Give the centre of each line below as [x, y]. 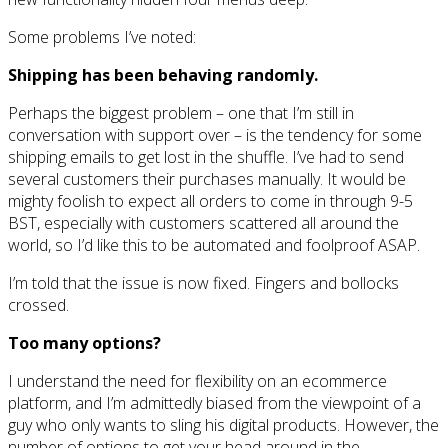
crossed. [38, 305]
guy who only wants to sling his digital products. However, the [223, 425]
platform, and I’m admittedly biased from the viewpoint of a [214, 403]
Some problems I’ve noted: [102, 37]
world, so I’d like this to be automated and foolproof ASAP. [214, 245]
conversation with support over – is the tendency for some [215, 135]
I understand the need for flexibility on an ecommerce [197, 381]
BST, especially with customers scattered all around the [203, 223]
